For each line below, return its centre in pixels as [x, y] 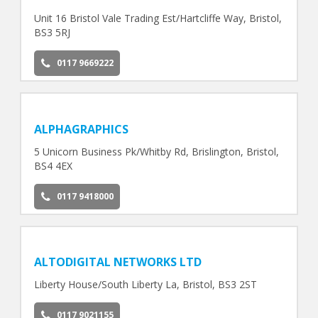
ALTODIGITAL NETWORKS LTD [117, 262]
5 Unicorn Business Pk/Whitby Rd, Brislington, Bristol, [156, 151]
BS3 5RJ [52, 32]
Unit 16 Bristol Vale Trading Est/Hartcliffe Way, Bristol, [158, 18]
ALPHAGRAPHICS [81, 129]
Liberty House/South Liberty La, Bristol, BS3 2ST [145, 285]
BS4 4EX [53, 165]
